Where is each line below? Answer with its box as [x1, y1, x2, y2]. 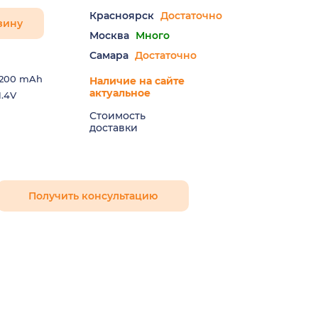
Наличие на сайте [89, 75, 185, 87]
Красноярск [89, 9, 154, 22]
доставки [89, 121, 138, 134]
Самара [89, 49, 128, 62]
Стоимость [89, 109, 146, 122]
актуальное [89, 87, 150, 99]
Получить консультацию [28, 190, 158, 202]
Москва [89, 29, 129, 42]
